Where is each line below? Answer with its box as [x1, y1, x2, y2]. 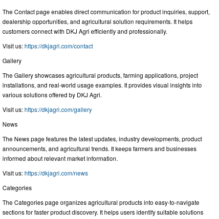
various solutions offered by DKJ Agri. [2, 90, 102, 99]
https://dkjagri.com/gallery [24, 105, 92, 114]
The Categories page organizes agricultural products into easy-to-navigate [2, 198, 199, 207]
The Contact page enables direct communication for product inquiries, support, [2, 7, 210, 16]
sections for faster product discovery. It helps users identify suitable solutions [2, 208, 203, 217]
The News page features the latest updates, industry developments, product [2, 134, 202, 143]
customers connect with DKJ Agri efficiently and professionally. [2, 27, 167, 36]
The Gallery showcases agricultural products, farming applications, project [2, 71, 198, 80]
